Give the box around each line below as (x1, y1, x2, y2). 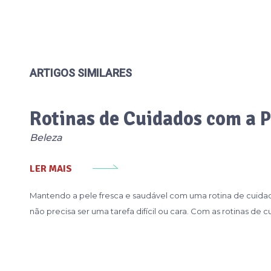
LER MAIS (30, 162, 72, 175)
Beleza (30, 131, 62, 143)
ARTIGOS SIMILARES (30, 66, 132, 79)
